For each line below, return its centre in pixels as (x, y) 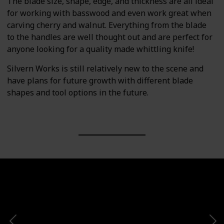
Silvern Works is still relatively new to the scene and (105, 68)
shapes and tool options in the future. (78, 92)
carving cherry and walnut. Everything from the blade (107, 25)
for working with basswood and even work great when (109, 13)
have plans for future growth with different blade (100, 80)
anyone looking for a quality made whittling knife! (100, 49)
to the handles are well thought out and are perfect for (110, 37)
